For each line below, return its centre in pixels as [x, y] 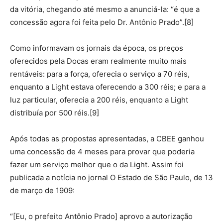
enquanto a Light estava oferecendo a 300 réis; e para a [108, 87]
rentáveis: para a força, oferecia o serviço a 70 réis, [100, 74]
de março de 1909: [42, 191]
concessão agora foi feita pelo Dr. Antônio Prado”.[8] [102, 22]
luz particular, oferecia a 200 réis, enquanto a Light [99, 100]
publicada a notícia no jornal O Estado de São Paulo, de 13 [111, 178]
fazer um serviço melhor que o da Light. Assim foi [97, 165]
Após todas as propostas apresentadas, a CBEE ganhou [107, 139]
